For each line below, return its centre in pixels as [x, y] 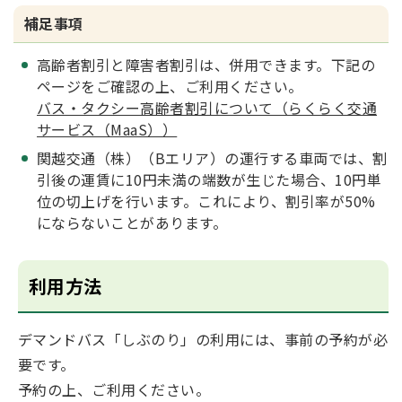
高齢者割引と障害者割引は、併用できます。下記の [206, 65]
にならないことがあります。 [132, 223]
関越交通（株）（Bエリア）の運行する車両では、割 [212, 158]
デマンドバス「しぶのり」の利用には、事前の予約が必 [203, 340]
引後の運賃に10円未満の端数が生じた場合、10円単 [209, 180]
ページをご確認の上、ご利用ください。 [170, 87]
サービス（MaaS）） [107, 130]
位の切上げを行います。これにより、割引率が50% [206, 201]
